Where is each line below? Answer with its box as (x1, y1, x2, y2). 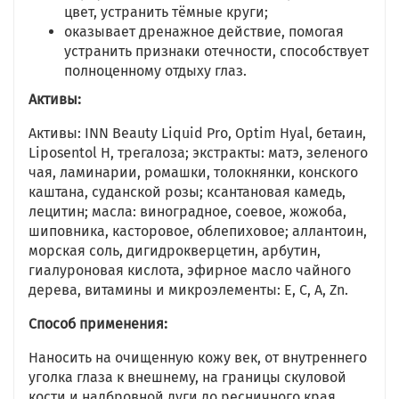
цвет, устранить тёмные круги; (64, 4, 268, 20)
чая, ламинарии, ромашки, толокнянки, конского (28, 164, 358, 181)
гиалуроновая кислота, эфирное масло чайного (28, 262, 351, 279)
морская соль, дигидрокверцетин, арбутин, (28, 242, 321, 259)
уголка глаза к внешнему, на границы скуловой (28, 369, 346, 386)
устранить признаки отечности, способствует (64, 43, 369, 60)
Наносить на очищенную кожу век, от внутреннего (28, 349, 367, 366)
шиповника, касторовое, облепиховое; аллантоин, (28, 223, 367, 240)
